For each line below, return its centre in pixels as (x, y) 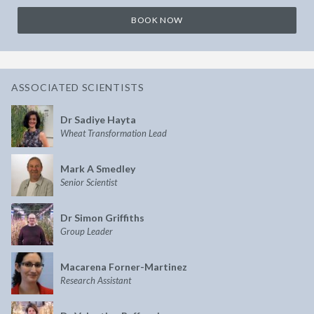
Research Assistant (96, 280)
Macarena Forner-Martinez (124, 266)
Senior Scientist (89, 182)
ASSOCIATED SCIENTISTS (78, 87)
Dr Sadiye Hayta (98, 119)
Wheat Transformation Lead (114, 133)
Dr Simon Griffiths (102, 217)
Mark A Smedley (98, 168)
